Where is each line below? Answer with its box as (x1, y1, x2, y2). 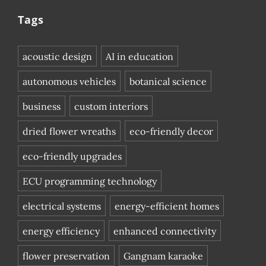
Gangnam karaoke (123, 250, 203, 262)
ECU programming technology (23, 175, 157, 188)
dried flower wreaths (23, 125, 116, 138)
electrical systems (23, 200, 101, 213)
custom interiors (74, 100, 148, 113)
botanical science (129, 75, 207, 88)
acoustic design (23, 50, 92, 63)
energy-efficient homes (115, 200, 219, 213)
